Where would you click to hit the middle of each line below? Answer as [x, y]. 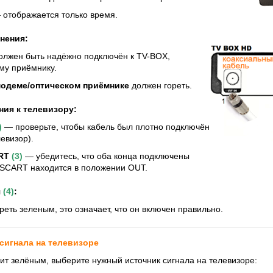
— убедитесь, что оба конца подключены [106, 156]
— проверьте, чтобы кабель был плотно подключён [106, 127]
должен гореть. [162, 85]
